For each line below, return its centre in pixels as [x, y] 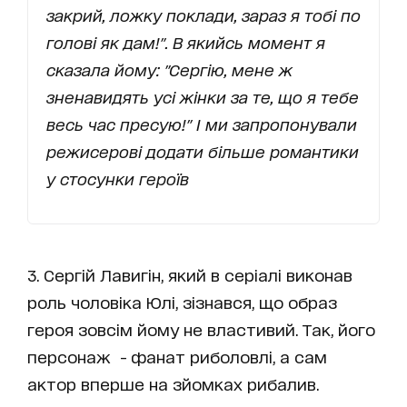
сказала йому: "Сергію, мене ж [169, 69]
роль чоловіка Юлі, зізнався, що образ [182, 302]
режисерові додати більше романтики [203, 151]
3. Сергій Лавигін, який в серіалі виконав [190, 274]
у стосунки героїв [118, 178]
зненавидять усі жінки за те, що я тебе [203, 96]
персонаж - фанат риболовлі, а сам [177, 356]
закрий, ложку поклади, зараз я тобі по [203, 15]
